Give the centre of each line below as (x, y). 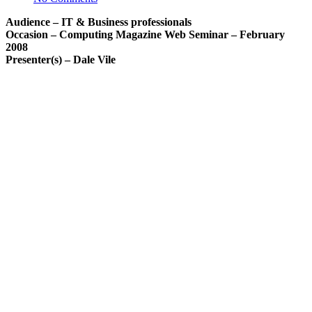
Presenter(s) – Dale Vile (61, 60)
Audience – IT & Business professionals (99, 22)
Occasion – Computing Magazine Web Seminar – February (145, 35)
